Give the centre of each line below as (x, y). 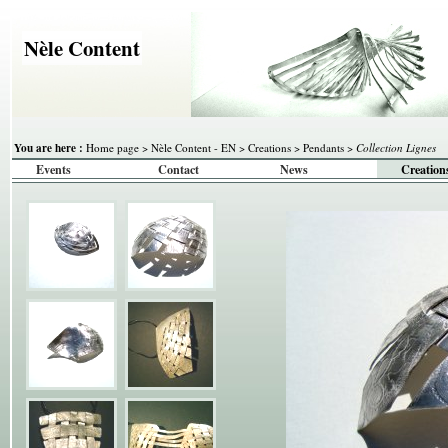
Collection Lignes (396, 147)
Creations (269, 147)
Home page (112, 147)
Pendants (323, 147)
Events (54, 169)
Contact (178, 169)
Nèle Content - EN (193, 147)
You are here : (48, 147)
